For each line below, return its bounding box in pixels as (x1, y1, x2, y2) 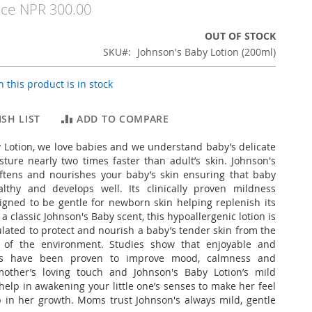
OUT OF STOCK (205, 29, 276, 42)
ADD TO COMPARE (77, 112, 169, 125)
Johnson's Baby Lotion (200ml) (137, 45, 276, 58)
